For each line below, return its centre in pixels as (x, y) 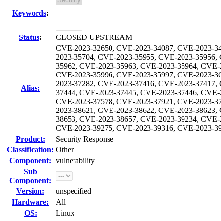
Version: (30, 191)
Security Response (85, 139)
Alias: (30, 88)
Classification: (30, 150)
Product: (30, 139)
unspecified (74, 191)
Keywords (29, 13)
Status (29, 37)
